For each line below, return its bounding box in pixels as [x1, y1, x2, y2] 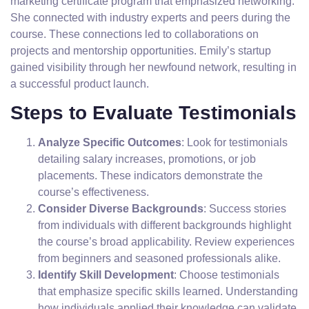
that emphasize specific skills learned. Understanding [38, 286, 298, 297]
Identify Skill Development [38, 269, 174, 281]
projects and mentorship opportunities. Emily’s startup [10, 45, 271, 57]
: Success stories [203, 203, 286, 215]
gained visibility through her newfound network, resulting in [10, 61, 297, 73]
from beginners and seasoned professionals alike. [38, 252, 281, 264]
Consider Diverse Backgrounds [38, 203, 203, 215]
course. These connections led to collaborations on [10, 28, 259, 40]
